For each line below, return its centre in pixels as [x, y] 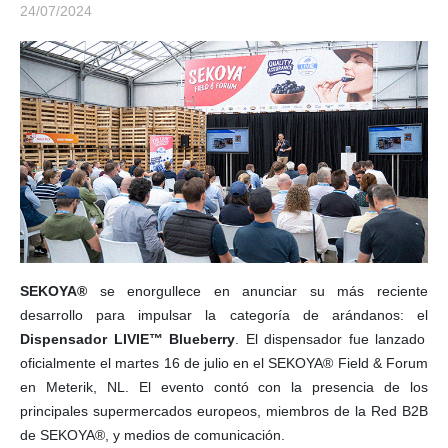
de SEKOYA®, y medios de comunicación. [152, 435]
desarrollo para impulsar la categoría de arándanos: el [224, 315]
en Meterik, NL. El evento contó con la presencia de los [224, 387]
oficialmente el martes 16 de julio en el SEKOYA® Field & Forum [224, 363]
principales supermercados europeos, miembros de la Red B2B [224, 411]
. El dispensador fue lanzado [330, 339]
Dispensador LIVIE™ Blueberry [128, 339]
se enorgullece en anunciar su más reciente [257, 291]
